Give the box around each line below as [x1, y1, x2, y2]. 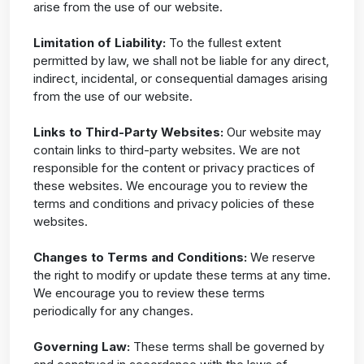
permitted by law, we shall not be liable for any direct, [32, 53, 329, 69]
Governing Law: [32, 339, 130, 355]
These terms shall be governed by [129, 339, 324, 355]
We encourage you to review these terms [32, 285, 265, 301]
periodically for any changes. [32, 303, 193, 319]
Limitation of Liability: [32, 35, 166, 51]
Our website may [226, 124, 321, 141]
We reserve [249, 249, 315, 266]
